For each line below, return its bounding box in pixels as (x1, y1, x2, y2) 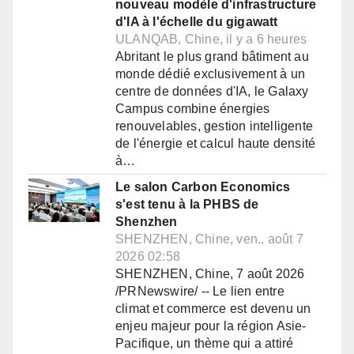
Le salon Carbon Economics (115, 180, 290, 194)
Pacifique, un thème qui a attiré (115, 337, 294, 351)
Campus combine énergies (115, 102, 270, 116)
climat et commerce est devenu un (115, 302, 311, 316)
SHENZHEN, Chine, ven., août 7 (115, 232, 303, 247)
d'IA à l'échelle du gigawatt (115, 15, 278, 29)
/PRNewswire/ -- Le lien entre (115, 284, 284, 299)
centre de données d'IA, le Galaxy (115, 85, 309, 99)
